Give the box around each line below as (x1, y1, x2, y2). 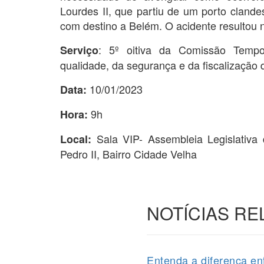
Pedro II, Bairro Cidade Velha (60, 146, 197, 161)
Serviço (60, 42, 98, 58)
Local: (60, 131, 97, 147)
